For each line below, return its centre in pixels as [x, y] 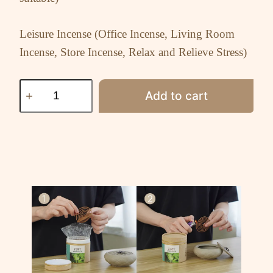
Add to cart [176, 96]
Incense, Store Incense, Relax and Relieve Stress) [133, 52]
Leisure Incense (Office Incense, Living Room [127, 34]
